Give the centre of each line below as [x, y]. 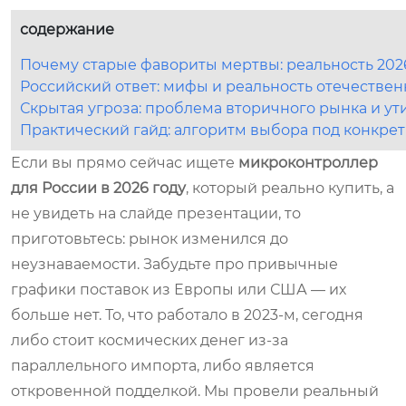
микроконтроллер [308, 162]
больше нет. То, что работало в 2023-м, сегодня [187, 314]
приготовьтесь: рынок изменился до [150, 238]
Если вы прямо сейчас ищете [125, 162]
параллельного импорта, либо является [163, 365]
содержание [67, 29]
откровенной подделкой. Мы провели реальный [195, 391]
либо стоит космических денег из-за [150, 340]
